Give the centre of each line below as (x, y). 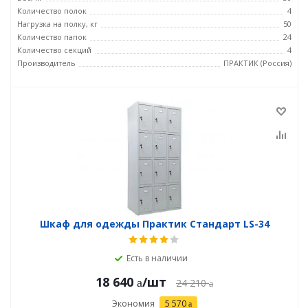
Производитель (46, 63)
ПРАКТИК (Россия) (257, 63)
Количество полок (52, 11)
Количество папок (52, 37)
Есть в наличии (157, 258)
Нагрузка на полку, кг (57, 24)
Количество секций (54, 50)
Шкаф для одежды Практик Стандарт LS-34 (154, 224)
